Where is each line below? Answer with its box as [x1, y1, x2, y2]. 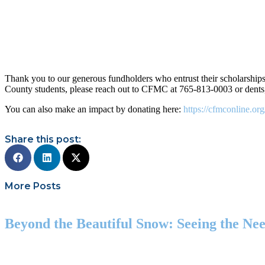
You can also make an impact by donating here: [5, 104, 183, 114]
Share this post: [5, 134, 81, 145]
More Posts [5, 180, 61, 192]
